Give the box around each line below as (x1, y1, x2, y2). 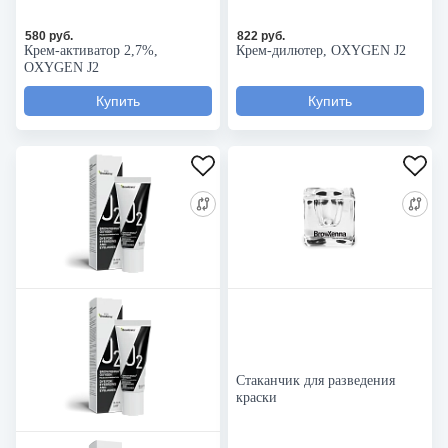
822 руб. (237, 29, 285, 43)
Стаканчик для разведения (236, 373, 395, 388)
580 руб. (25, 29, 73, 43)
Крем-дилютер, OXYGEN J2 (236, 43, 406, 58)
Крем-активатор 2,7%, (24, 43, 158, 58)
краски (236, 390, 277, 405)
